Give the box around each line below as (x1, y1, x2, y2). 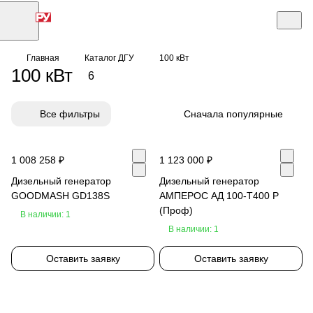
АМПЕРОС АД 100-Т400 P (159, 189, 279, 201)
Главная (27, 53, 59, 63)
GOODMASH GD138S (11, 189, 110, 201)
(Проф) (159, 204, 193, 216)
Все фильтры (40, 108, 100, 119)
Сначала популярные (184, 108, 283, 119)
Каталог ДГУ (85, 53, 134, 63)
